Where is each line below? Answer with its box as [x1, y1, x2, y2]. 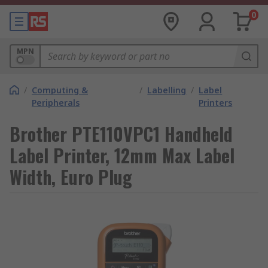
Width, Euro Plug [10, 163, 132, 190]
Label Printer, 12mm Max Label [10, 142, 234, 169]
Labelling [147, 84, 187, 96]
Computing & [32, 84, 88, 96]
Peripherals [32, 97, 80, 108]
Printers [199, 97, 233, 108]
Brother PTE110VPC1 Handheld [10, 120, 233, 147]
